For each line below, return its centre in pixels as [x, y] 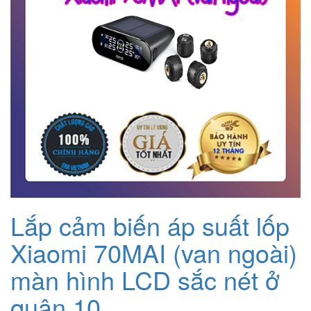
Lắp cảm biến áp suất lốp [150, 226]
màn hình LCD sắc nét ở [145, 280]
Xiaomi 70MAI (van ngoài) [154, 253]
